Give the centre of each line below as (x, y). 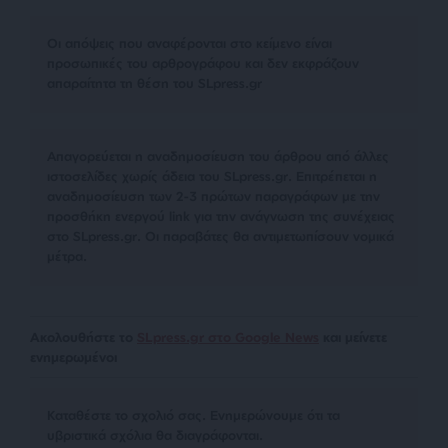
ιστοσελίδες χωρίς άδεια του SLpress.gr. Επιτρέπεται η (212, 175)
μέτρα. (67, 255)
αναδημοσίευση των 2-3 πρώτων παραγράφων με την (213, 195)
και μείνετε (353, 336)
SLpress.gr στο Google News (228, 336)
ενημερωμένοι (73, 356)
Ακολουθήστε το (83, 336)
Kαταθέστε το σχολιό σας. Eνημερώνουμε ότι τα (193, 414)
